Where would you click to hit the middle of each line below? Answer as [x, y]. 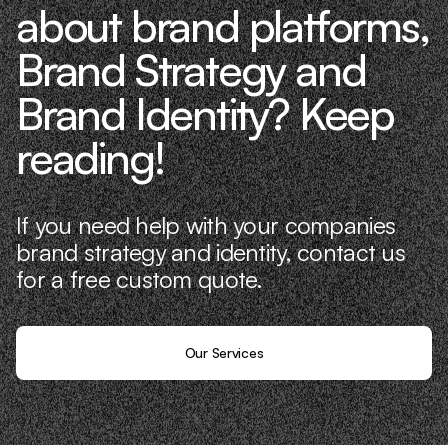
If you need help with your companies [206, 224]
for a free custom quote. [139, 278]
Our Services [224, 352]
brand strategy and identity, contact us [210, 251]
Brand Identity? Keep [205, 113]
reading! [90, 157]
